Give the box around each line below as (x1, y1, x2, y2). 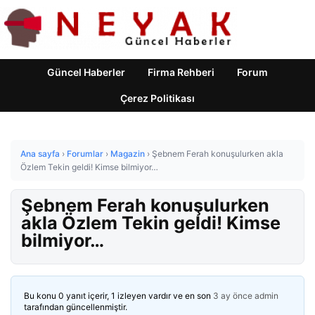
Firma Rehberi (148, 66, 214, 78)
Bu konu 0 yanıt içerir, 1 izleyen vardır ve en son (24, 290, 213, 301)
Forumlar (67, 148, 103, 159)
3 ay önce (213, 290, 252, 301)
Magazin (110, 148, 145, 159)
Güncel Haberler (47, 66, 125, 78)
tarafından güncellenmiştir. (24, 302, 127, 312)
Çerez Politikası (120, 92, 195, 104)
